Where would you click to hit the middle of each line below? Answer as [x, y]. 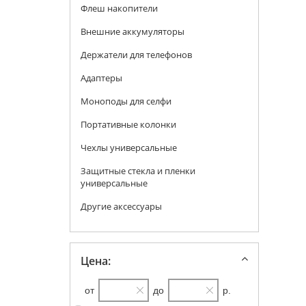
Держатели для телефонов [136, 55]
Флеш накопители [119, 8]
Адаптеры [101, 78]
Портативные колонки [128, 124]
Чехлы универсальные [129, 148]
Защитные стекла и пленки [138, 171]
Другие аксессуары [121, 206]
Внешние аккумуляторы [133, 31]
